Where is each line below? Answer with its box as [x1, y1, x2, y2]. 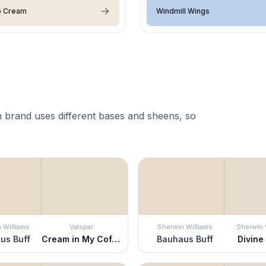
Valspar [69, 222, 93, 231]
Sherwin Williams [157, 222, 213, 231]
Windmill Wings [156, 6, 210, 15]
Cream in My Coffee [112, 233, 120, 244]
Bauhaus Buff [157, 233, 213, 244]
